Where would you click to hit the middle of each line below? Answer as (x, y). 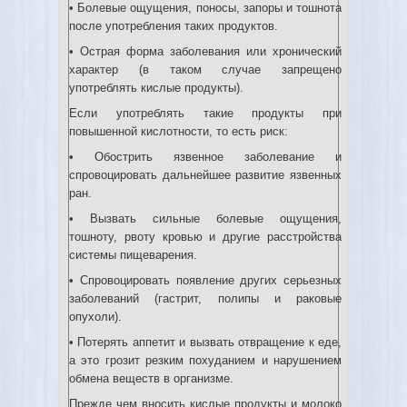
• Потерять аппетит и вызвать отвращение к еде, (205, 342)
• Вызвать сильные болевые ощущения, (205, 218)
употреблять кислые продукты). (156, 88)
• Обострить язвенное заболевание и (205, 157)
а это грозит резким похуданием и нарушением (205, 360)
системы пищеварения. (133, 255)
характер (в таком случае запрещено (205, 69)
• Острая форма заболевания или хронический (205, 51)
